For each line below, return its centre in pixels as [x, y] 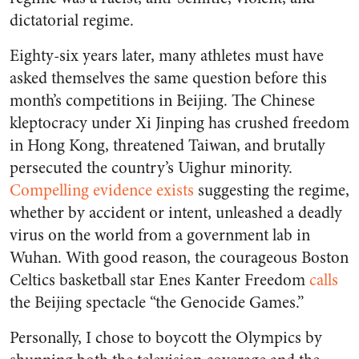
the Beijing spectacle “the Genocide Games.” [157, 303]
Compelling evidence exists [102, 191]
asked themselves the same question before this [168, 79]
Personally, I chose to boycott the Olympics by [166, 338]
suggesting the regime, [272, 191]
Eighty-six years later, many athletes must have [167, 56]
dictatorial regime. [72, 21]
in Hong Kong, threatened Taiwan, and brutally [167, 146]
